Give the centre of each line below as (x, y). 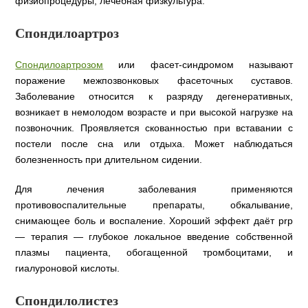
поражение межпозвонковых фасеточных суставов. (154, 81)
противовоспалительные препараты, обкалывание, (154, 205)
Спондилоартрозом (59, 65)
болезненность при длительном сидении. (109, 160)
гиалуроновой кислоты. (69, 268)
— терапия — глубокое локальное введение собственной (154, 237)
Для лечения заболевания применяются (154, 189)
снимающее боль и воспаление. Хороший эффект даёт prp (154, 221)
